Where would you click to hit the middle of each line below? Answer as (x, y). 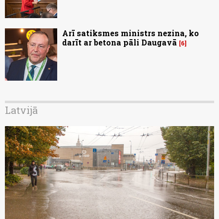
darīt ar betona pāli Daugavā (120, 43)
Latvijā (21, 110)
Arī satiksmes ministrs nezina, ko (131, 33)
